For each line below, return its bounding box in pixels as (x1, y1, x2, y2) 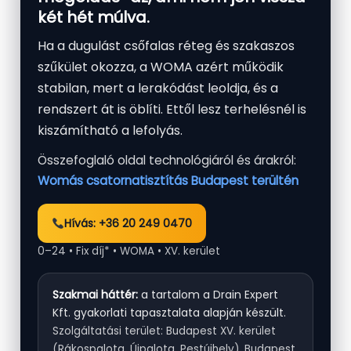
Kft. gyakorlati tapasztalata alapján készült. (52, 304, 286, 320)
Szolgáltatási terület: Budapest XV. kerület (52, 323, 276, 338)
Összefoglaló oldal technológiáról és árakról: (38, 151, 296, 168)
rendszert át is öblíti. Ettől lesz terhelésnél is (38, 100, 306, 118)
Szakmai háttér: (52, 286, 138, 302)
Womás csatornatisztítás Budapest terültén (38, 172, 299, 189)
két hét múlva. (38, 5, 150, 28)
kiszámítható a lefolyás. (38, 121, 183, 139)
